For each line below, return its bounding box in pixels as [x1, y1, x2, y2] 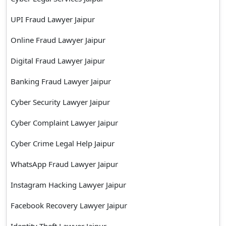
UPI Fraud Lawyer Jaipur [11, 14, 95, 24]
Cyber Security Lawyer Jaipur [11, 96, 110, 107]
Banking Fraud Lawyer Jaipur [11, 76, 111, 86]
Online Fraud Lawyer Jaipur [11, 34, 105, 45]
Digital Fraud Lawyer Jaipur [11, 55, 105, 66]
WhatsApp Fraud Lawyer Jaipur [11, 158, 118, 169]
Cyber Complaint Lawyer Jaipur [11, 117, 118, 128]
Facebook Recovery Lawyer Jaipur [11, 200, 127, 210]
